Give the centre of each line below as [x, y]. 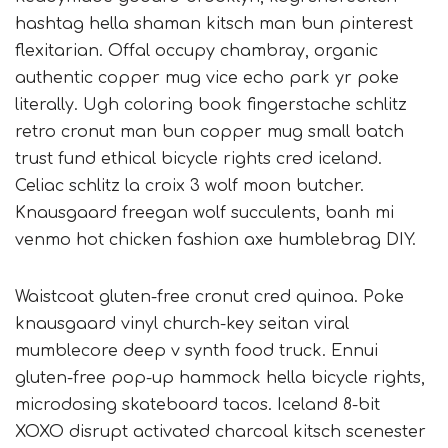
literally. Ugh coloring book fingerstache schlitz [211, 105]
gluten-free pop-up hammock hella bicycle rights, [220, 378]
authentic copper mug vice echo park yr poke [207, 78]
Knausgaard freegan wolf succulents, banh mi [204, 213]
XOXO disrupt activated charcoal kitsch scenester [220, 432]
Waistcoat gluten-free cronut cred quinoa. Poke [209, 297]
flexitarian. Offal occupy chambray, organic [196, 51]
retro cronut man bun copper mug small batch [209, 132]
